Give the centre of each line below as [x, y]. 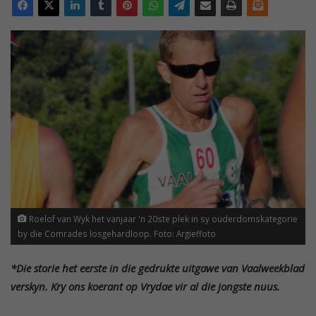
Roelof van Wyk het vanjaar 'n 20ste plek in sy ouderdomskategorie [162, 218]
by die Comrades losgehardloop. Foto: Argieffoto [117, 233]
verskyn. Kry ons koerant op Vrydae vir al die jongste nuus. [145, 286]
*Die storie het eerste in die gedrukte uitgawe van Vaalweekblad [158, 268]
